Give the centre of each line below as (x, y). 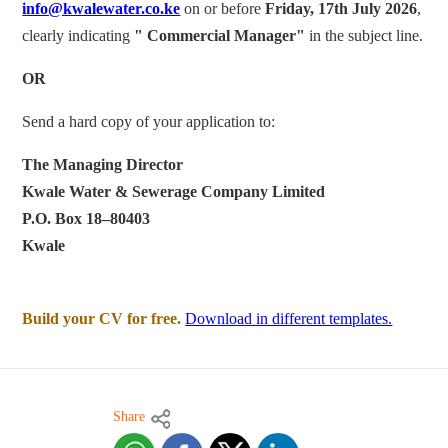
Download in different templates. (289, 319)
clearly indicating (78, 36)
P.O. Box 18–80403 (86, 219)
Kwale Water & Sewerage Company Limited (174, 192)
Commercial (191, 36)
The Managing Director (103, 165)
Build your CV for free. (102, 319)
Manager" (270, 36)
